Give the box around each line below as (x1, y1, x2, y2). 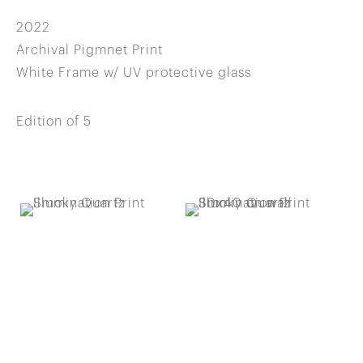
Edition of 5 (16, 115, 92, 128)
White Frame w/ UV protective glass (16, 66, 251, 79)
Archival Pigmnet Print (16, 44, 163, 57)
